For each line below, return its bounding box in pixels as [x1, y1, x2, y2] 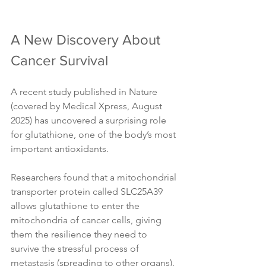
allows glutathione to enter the [11, 200, 142, 212]
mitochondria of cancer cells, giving [11, 214, 164, 226]
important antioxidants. [11, 143, 111, 155]
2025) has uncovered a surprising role [11, 115, 169, 126]
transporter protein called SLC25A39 [11, 186, 165, 198]
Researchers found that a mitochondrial [11, 172, 179, 183]
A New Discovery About [11, 31, 164, 48]
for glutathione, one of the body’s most [11, 129, 178, 141]
